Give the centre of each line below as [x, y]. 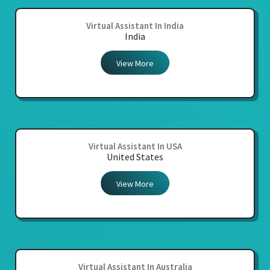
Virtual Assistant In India [135, 26]
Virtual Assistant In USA [135, 146]
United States [135, 157]
